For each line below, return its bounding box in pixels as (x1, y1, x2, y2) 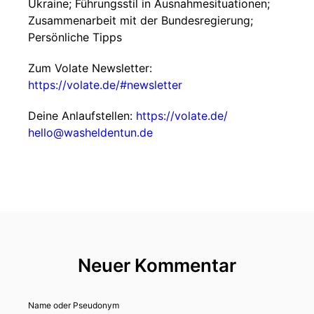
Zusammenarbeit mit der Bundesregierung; (28, 13, 253, 27)
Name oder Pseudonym (28, 300, 119, 310)
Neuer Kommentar (78, 254, 236, 276)
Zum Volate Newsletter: (28, 61, 152, 75)
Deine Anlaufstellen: (28, 109, 136, 123)
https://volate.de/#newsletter (28, 78, 182, 92)
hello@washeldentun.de (28, 125, 153, 139)
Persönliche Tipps (28, 30, 122, 44)
